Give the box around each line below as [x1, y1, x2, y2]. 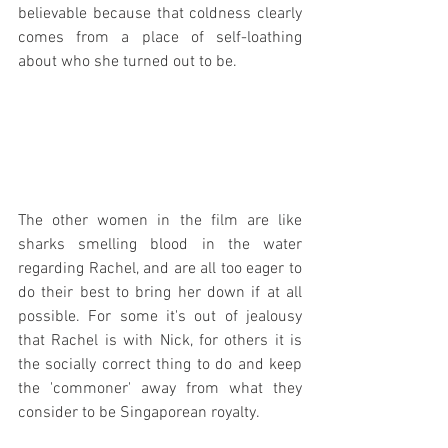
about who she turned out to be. [18, 52, 237, 73]
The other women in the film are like [18, 211, 302, 232]
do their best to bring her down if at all [18, 283, 302, 304]
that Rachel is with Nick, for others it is [18, 331, 302, 352]
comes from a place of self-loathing [18, 28, 302, 49]
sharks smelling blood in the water [18, 235, 302, 256]
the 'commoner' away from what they [18, 379, 302, 400]
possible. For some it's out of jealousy [18, 307, 302, 328]
